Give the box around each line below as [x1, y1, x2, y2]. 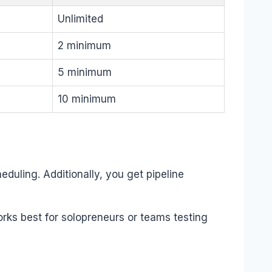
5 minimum [58, 66, 112, 78]
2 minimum [58, 39, 111, 52]
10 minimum [58, 93, 116, 105]
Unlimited [58, 13, 103, 25]
